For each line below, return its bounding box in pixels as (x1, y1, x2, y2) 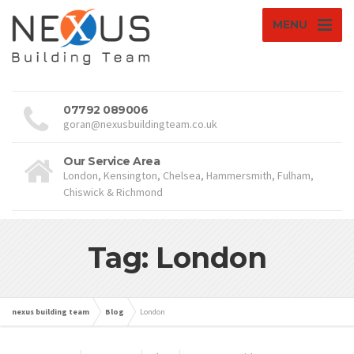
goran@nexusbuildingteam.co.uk (63, 117, 217, 131)
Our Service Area (63, 154, 160, 168)
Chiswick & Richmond (63, 185, 163, 199)
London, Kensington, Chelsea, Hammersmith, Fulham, (63, 168, 314, 183)
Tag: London (87, 240, 267, 275)
